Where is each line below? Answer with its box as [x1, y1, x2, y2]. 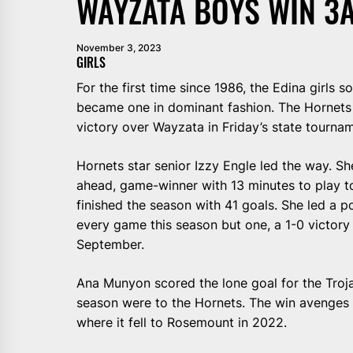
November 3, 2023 [76, 41, 162, 54]
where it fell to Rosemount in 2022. [76, 314, 287, 330]
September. [76, 236, 144, 252]
